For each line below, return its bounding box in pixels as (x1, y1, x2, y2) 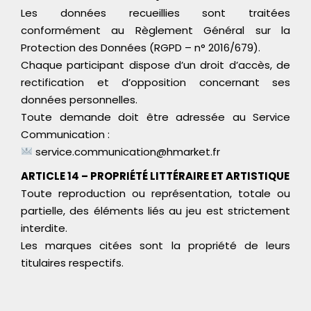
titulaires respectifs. (21, 255, 124, 270)
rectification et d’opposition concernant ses (21, 74, 290, 90)
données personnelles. (21, 92, 137, 107)
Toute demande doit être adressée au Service (21, 109, 290, 124)
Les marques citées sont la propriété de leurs (21, 237, 290, 253)
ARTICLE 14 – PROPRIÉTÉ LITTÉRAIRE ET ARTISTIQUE (21, 168, 289, 183)
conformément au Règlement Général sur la (21, 22, 290, 37)
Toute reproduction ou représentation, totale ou (21, 185, 290, 201)
